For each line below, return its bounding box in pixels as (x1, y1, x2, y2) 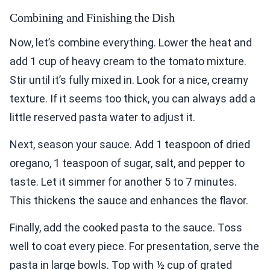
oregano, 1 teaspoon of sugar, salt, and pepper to (10, 157, 245, 170)
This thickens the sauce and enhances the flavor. (10, 194, 248, 207)
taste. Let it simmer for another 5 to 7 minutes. (10, 175, 237, 189)
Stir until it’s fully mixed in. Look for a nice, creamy (10, 74, 248, 87)
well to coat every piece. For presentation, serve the (10, 240, 259, 253)
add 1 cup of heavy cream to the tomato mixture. (10, 55, 246, 68)
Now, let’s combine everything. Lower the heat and (10, 36, 252, 49)
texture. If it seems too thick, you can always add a (10, 92, 256, 105)
